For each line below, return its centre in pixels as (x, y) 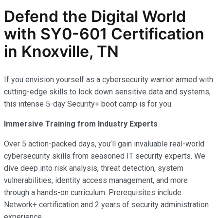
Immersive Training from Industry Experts (81, 124)
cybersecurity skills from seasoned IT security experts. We (105, 156)
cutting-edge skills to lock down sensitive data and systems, (107, 91)
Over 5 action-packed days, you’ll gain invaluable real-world (104, 144)
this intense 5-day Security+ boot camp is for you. (88, 104)
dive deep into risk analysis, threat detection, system (94, 168)
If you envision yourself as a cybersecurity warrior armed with (109, 79)
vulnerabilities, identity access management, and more (96, 180)
